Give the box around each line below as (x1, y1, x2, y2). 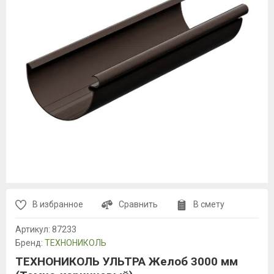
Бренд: (15, 238, 45, 248)
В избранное (32, 199, 83, 209)
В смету (193, 199, 224, 209)
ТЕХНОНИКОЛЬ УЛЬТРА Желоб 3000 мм (15, 254, 238, 268)
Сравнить (119, 199, 158, 209)
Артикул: (15, 224, 52, 234)
